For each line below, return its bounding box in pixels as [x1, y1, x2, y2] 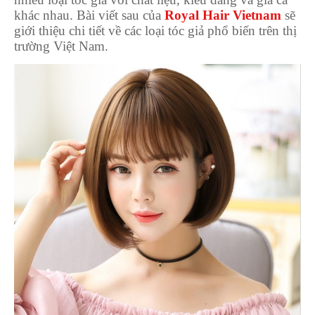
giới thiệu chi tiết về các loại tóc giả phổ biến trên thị [14, 23, 297, 39]
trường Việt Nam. [14, 39, 108, 54]
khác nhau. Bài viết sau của [14, 8, 165, 23]
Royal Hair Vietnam [165, 8, 281, 23]
